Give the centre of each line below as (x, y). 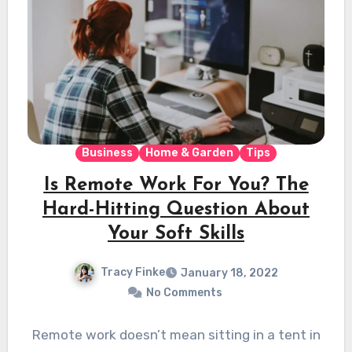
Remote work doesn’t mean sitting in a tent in (176, 334)
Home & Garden (189, 153)
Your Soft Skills (176, 235)
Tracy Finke (133, 273)
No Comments (184, 292)
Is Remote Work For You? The (176, 186)
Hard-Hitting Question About (176, 210)
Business (107, 153)
